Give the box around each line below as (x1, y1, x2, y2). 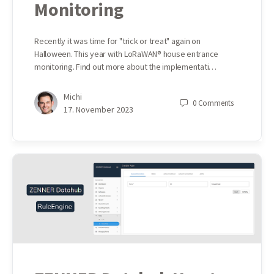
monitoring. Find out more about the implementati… (34, 61, 217, 72)
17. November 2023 (64, 103, 133, 115)
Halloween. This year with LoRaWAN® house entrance (34, 48, 219, 59)
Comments (198, 97, 234, 108)
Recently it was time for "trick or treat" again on (34, 35, 201, 46)
